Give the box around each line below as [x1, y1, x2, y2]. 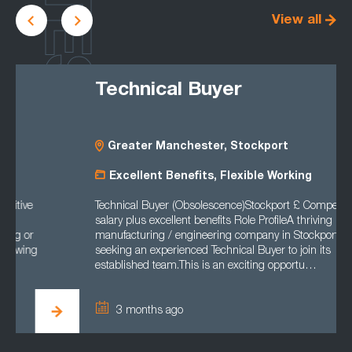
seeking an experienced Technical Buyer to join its [31, 246, 267, 257]
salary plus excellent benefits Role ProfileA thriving [31, 216, 269, 227]
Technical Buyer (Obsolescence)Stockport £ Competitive [31, 201, 295, 212]
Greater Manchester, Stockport [44, 141, 225, 152]
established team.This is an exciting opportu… [31, 261, 253, 272]
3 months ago [52, 305, 119, 317]
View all [272, 13, 321, 27]
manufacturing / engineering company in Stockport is [31, 231, 286, 242]
